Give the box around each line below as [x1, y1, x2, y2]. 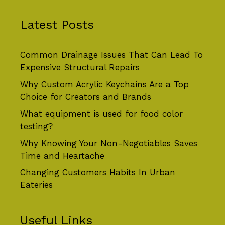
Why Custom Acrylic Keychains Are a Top [20, 79, 189, 89]
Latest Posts [20, 18, 94, 32]
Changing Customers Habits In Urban [20, 167, 175, 178]
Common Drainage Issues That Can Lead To [20, 50, 203, 60]
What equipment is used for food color [20, 108, 183, 119]
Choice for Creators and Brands [20, 91, 151, 102]
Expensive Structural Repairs [20, 62, 140, 73]
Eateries [20, 180, 53, 190]
